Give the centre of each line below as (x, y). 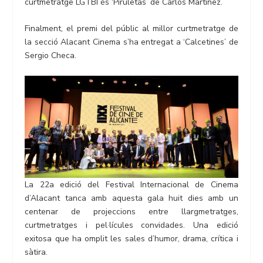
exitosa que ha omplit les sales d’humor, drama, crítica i (131, 239)
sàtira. (36, 252)
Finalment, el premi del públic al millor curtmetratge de (131, 29)
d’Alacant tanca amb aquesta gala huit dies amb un (131, 198)
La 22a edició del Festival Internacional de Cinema (131, 185)
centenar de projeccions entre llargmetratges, (131, 212)
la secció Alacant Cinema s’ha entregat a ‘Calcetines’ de (131, 42)
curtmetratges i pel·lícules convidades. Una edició (131, 225)
